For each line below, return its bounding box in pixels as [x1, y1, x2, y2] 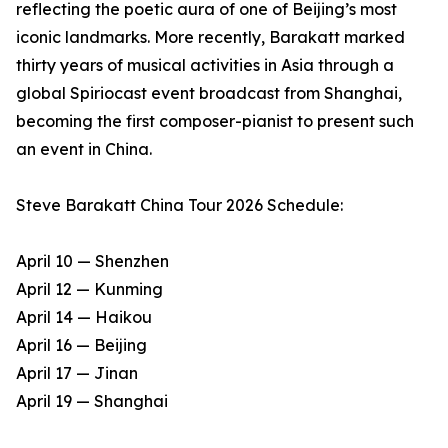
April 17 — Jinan [16, 363, 138, 384]
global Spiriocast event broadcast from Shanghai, [16, 83, 402, 104]
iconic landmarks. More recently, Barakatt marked [16, 27, 405, 48]
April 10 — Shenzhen [16, 251, 169, 272]
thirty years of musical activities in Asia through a [16, 55, 394, 76]
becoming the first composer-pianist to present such [16, 111, 414, 132]
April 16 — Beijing [16, 335, 147, 356]
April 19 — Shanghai [16, 391, 168, 412]
